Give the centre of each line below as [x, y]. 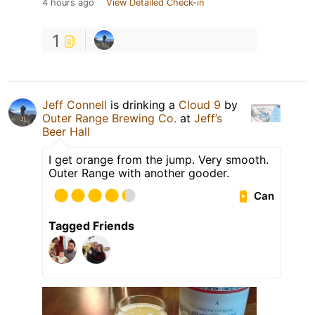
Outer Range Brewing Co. [109, 118]
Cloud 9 [200, 105]
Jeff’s [208, 118]
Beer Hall [66, 132]
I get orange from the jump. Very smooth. [159, 160]
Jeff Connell [75, 105]
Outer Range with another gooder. [139, 173]
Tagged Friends [91, 226]
